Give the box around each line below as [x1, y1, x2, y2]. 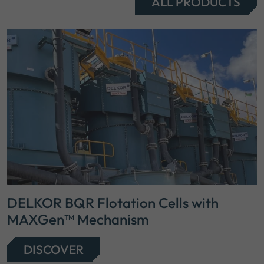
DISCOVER [24, 241, 84, 257]
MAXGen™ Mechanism [7, 210, 149, 228]
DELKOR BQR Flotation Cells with [7, 193, 219, 212]
